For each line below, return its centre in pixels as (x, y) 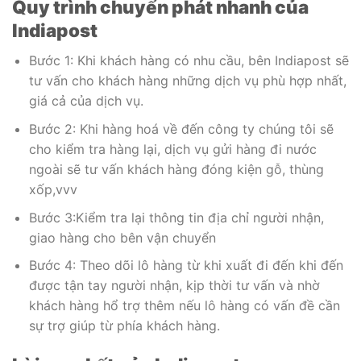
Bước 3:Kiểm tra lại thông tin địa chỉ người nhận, (176, 217)
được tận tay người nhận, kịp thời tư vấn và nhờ (174, 286)
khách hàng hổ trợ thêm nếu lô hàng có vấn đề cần (184, 306)
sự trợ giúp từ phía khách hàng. (124, 326)
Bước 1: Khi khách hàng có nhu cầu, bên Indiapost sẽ (189, 61)
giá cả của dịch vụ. (86, 101)
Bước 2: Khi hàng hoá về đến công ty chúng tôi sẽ (181, 129)
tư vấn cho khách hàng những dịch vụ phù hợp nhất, (187, 81)
